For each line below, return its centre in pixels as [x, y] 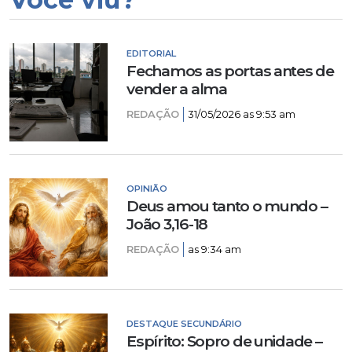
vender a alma [177, 89]
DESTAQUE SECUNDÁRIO [185, 324]
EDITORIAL [152, 54]
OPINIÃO [147, 189]
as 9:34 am [215, 250]
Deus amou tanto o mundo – [227, 206]
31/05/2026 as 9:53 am [242, 115]
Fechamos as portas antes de [230, 71]
